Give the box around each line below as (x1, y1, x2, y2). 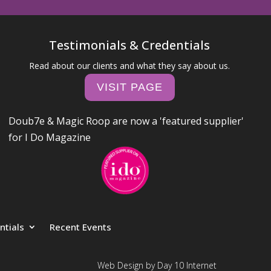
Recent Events (49, 220, 111, 233)
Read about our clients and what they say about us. (29, 59, 230, 71)
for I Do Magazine (8, 130, 91, 144)
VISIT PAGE (96, 81, 163, 94)
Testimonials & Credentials (49, 36, 211, 53)
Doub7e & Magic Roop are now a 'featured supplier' (8, 114, 244, 128)
